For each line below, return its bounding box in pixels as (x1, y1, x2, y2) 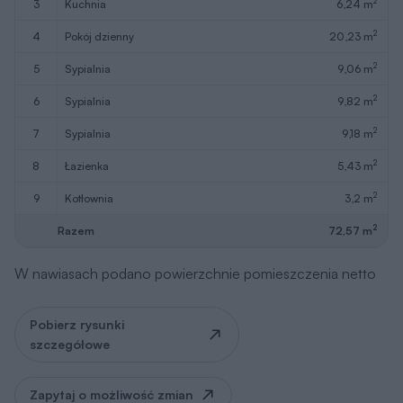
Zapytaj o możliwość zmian (30, 273, 193, 289)
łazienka (70, 45, 109, 59)
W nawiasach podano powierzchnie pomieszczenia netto (14, 150, 376, 169)
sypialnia (72, 13, 111, 27)
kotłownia (72, 77, 113, 92)
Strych (14, 366, 65, 387)
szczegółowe (30, 222, 110, 238)
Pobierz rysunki (30, 202, 124, 219)
